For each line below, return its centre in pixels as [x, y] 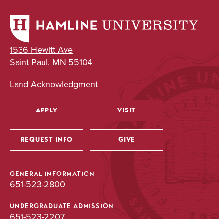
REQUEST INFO [46, 139]
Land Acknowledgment [54, 84]
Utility [35, 124]
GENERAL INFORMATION [52, 174]
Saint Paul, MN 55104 [51, 62]
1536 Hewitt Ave [41, 49]
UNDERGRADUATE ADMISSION [62, 206]
